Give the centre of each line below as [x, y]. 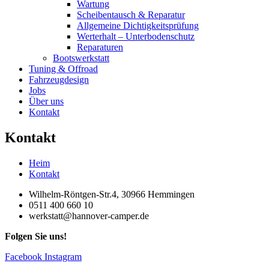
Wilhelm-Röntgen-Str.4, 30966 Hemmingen [112, 194]
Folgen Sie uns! [36, 236]
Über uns [46, 101]
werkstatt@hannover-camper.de [89, 216]
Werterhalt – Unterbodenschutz [136, 36]
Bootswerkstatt [81, 58]
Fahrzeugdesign [59, 79]
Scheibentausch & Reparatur [131, 14]
